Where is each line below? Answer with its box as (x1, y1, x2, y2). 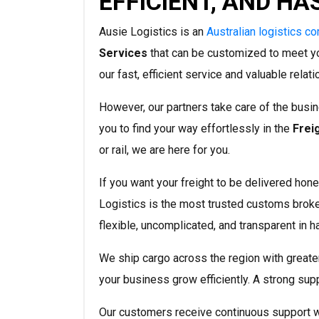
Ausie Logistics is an (99, 25, 206, 39)
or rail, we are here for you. (99, 143, 230, 157)
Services (99, 46, 150, 61)
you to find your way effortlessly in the (99, 122, 293, 136)
